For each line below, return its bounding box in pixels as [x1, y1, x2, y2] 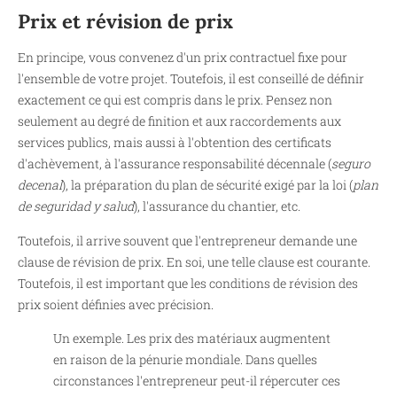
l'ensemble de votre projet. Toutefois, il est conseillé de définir [18, 70, 364, 88]
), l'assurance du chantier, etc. [134, 198, 300, 215]
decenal [18, 176, 62, 194]
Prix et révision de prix [18, 9, 233, 35]
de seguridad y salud [18, 198, 134, 215]
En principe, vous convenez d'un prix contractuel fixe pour [18, 49, 347, 66]
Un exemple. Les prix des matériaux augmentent [53, 329, 331, 346]
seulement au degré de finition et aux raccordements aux [18, 113, 341, 130]
